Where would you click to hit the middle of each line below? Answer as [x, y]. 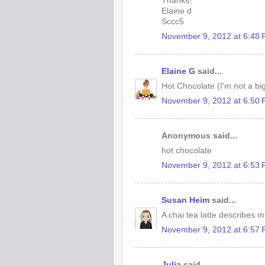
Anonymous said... [199, 136]
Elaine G [178, 71]
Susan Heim [185, 200]
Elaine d [177, 11]
